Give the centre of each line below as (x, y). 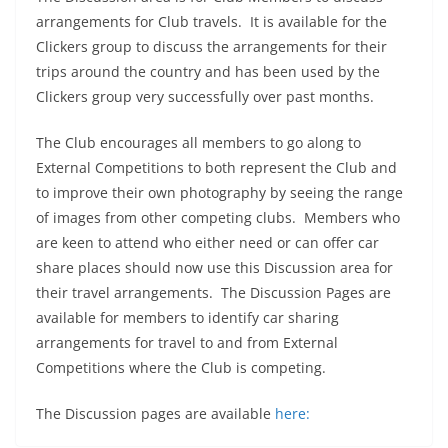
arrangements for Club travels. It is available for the (211, 21)
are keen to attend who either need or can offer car (207, 242)
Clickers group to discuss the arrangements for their (211, 46)
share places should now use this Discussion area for (214, 267)
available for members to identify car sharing (187, 317)
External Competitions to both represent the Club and (216, 167)
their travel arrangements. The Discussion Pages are (213, 292)
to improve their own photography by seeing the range (219, 192)
